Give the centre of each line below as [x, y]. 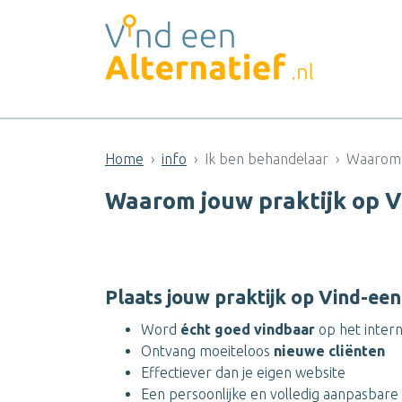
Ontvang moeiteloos [207, 351]
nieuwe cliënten [329, 351]
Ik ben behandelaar [267, 159]
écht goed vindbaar [248, 329]
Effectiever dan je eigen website [243, 372]
